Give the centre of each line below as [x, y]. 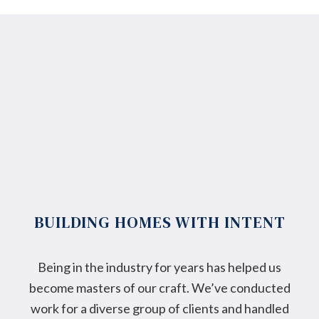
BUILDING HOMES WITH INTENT [159, 223]
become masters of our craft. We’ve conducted [159, 288]
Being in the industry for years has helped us [159, 267]
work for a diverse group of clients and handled [159, 308]
